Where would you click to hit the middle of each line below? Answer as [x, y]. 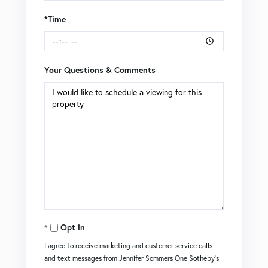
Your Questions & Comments [100, 70]
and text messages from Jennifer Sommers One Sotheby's [132, 258]
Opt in [73, 227]
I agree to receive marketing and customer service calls [128, 245]
